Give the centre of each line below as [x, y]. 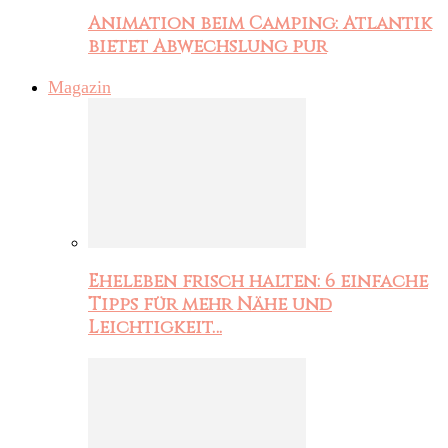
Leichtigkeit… [155, 328]
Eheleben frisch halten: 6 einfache [258, 282]
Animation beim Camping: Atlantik [260, 24]
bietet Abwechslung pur [207, 47]
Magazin [79, 86]
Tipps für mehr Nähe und [210, 305]
